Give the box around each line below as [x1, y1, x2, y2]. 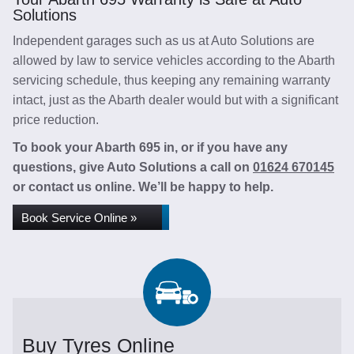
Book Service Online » [21, 211, 137, 224]
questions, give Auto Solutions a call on [13, 160, 253, 174]
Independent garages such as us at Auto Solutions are [13, 34, 314, 47]
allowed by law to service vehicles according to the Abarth [13, 54, 335, 67]
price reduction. [13, 113, 99, 126]
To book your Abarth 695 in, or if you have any [13, 141, 288, 154]
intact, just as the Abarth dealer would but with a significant [13, 93, 338, 107]
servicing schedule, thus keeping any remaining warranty [13, 73, 330, 87]
